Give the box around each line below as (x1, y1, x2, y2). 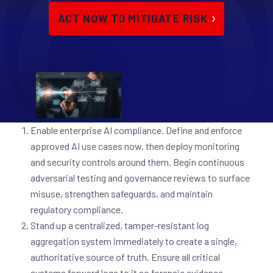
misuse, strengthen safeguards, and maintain (30, 188, 213, 200)
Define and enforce (166, 124, 242, 136)
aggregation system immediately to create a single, (30, 235, 237, 247)
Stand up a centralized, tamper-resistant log (30, 219, 209, 232)
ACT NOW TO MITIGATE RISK (57, 12, 208, 25)
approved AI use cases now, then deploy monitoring (30, 140, 239, 152)
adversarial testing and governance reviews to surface (30, 172, 250, 184)
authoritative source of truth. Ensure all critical (30, 251, 220, 263)
